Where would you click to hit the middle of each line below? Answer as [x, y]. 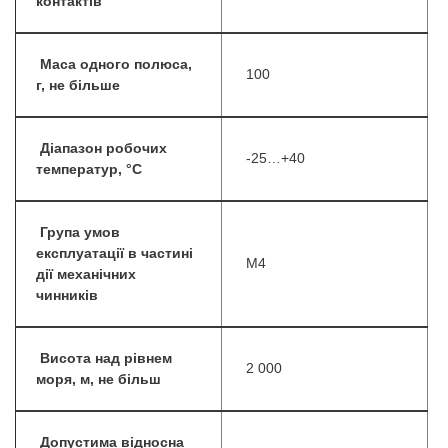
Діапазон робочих [103, 149]
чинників [67, 296]
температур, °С [89, 170]
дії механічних [86, 275]
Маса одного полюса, [116, 65]
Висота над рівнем [106, 359]
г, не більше [78, 86]
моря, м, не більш [98, 380]
